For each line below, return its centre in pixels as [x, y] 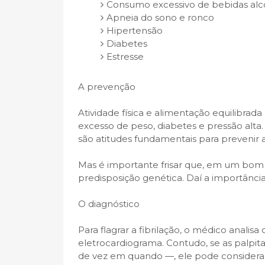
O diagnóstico [109, 204]
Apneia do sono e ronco [160, 17]
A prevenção [107, 87]
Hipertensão [134, 30]
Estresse [125, 56]
